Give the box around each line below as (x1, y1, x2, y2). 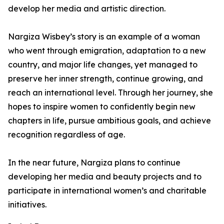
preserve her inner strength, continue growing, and (8, 73, 203, 84)
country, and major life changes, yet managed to (8, 59, 197, 70)
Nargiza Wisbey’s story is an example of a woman (8, 31, 200, 42)
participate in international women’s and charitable (8, 185, 206, 196)
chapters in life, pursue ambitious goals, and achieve (8, 115, 211, 126)
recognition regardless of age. (8, 129, 125, 140)
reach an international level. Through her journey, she (8, 87, 213, 98)
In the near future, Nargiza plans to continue (8, 157, 180, 168)
